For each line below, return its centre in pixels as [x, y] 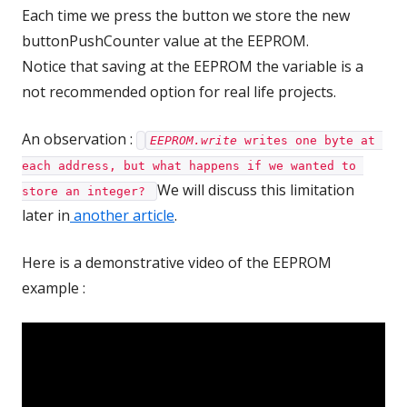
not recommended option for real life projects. [179, 92]
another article [122, 215]
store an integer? [87, 191]
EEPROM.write [194, 140]
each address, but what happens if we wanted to [189, 166]
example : [54, 288]
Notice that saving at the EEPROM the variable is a [193, 66]
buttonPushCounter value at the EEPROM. [165, 41]
